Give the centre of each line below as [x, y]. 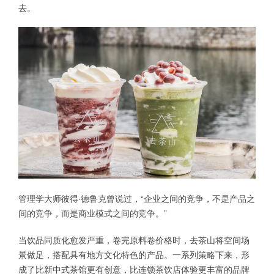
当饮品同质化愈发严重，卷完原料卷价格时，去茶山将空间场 [134, 240]
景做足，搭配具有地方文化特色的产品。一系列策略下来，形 [134, 255]
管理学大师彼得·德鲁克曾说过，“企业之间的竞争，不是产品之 [137, 198]
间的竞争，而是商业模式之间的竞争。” [93, 213]
